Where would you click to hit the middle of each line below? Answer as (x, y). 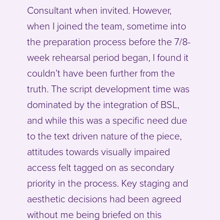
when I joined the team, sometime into (107, 27)
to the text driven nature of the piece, (104, 137)
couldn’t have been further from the (101, 74)
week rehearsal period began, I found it (108, 58)
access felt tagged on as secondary (101, 168)
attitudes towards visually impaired (98, 152)
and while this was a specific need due (107, 121)
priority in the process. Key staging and (108, 184)
